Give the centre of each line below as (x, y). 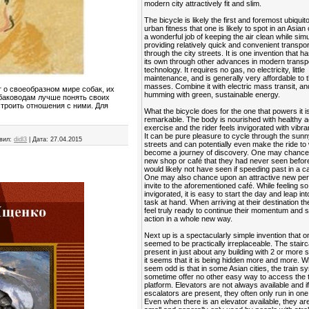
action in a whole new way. (189, 219)
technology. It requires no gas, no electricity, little (225, 70)
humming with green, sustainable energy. (212, 94)
